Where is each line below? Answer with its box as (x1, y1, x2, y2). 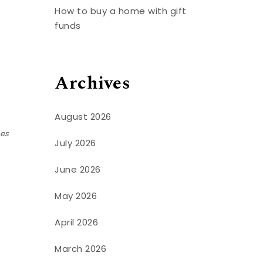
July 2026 (55, 136, 96, 149)
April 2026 (55, 215, 99, 228)
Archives (55, 70, 131, 97)
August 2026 (55, 110, 112, 123)
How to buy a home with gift (55, 5, 187, 18)
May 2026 (55, 189, 97, 202)
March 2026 (55, 242, 107, 255)
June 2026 (55, 163, 101, 176)
